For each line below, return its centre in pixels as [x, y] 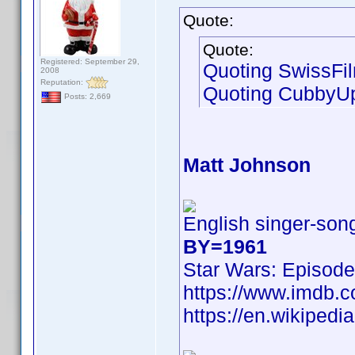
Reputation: [63, 82]
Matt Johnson [247, 165]
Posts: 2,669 [86, 97]
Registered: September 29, [90, 61]
